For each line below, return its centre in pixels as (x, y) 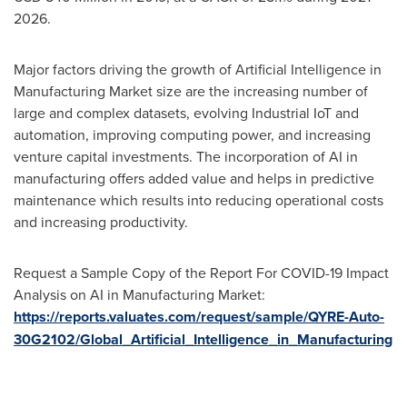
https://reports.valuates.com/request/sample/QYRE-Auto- (199, 317)
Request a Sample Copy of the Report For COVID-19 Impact (201, 273)
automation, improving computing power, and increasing (192, 134)
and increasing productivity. (101, 222)
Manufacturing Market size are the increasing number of (191, 91)
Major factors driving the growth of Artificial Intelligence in (198, 69)
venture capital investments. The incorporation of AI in (186, 156)
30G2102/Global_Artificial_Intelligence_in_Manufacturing (203, 339)
